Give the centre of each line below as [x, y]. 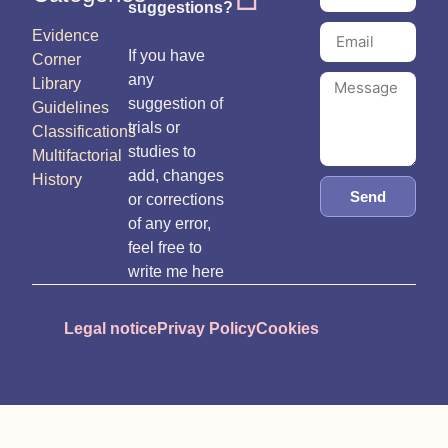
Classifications [84, 131]
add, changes [176, 175]
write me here [176, 271]
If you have [166, 55]
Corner [56, 59]
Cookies [287, 328]
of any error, [169, 223]
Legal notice [110, 328]
